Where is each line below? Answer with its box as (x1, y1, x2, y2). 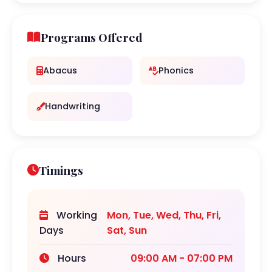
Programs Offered (41, 29, 143, 45)
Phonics (158, 64, 194, 76)
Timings (39, 162, 83, 178)
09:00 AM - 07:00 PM (131, 251, 233, 265)
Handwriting (45, 100, 100, 112)
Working (54, 208, 97, 222)
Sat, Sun (107, 223, 148, 237)
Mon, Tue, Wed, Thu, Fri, (107, 208, 222, 222)
